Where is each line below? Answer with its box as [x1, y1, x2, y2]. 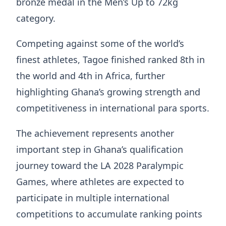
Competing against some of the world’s [16, 37, 184, 50]
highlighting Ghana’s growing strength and [16, 86, 200, 98]
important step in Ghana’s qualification [16, 143, 183, 156]
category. [16, 12, 55, 25]
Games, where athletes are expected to [16, 176, 184, 188]
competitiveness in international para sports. [16, 102, 209, 115]
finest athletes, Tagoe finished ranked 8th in [16, 53, 205, 66]
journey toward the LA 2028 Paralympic [16, 159, 184, 172]
